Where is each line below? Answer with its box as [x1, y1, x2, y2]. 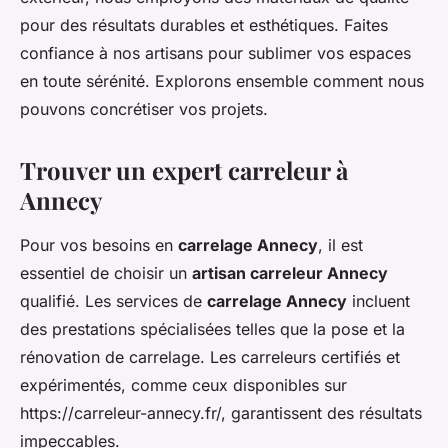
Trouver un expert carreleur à [20, 154, 348, 187]
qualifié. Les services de [20, 291, 207, 312]
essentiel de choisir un [20, 263, 192, 284]
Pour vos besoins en [20, 235, 178, 256]
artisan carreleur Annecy [192, 263, 388, 284]
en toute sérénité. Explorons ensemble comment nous [20, 71, 424, 92]
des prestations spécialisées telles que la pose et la [20, 319, 405, 340]
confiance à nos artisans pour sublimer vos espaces [20, 43, 411, 64]
